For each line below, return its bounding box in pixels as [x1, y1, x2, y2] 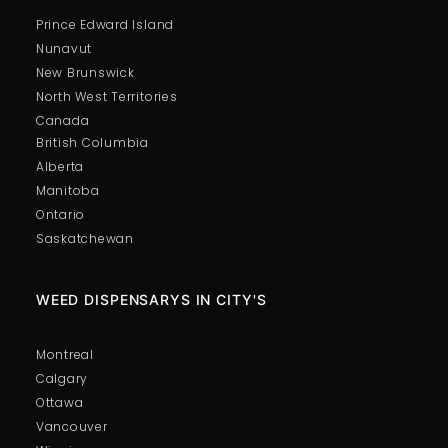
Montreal [35, 345, 94, 363]
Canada [35, 111, 90, 129]
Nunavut [35, 39, 93, 57]
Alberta [35, 157, 85, 175]
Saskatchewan [35, 229, 134, 247]
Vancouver [35, 417, 108, 435]
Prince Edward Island [35, 15, 175, 33]
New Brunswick [35, 63, 135, 81]
